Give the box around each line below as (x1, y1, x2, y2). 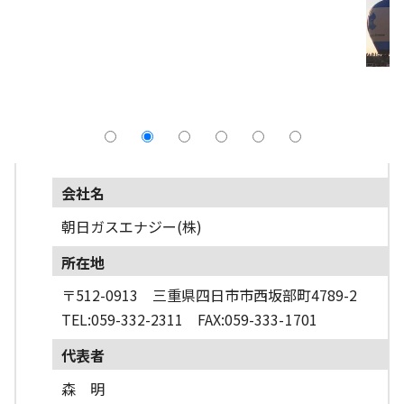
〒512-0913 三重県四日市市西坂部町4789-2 (60, 284, 358, 307)
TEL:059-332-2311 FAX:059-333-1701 (60, 308, 317, 331)
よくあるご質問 (137, 57, 239, 78)
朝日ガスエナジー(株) (60, 215, 202, 237)
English (137, 104, 186, 125)
